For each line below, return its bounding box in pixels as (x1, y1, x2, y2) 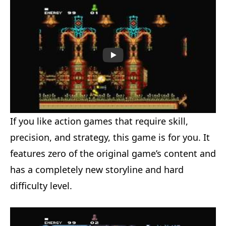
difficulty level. (10, 180, 72, 192)
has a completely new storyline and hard (10, 163, 184, 176)
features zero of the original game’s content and (10, 147, 216, 160)
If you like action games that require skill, (10, 115, 188, 128)
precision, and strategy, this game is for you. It (10, 131, 210, 144)
